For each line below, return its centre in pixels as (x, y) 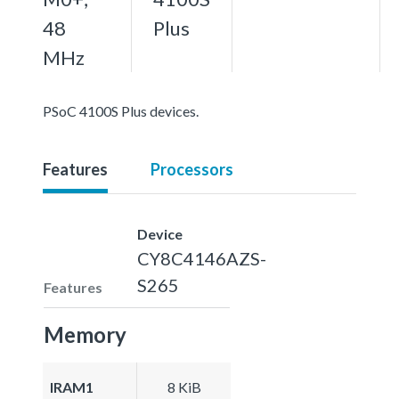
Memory (85, 334)
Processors (192, 169)
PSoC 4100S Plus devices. (121, 110)
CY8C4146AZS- (202, 258)
